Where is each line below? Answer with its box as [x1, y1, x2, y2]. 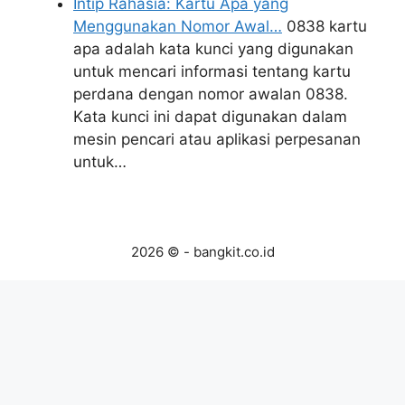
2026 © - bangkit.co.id [130, 242, 275, 260]
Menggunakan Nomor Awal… [73, 17, 282, 36]
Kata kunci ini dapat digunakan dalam [73, 108, 347, 127]
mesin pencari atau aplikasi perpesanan [73, 130, 361, 149]
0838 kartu [282, 17, 367, 36]
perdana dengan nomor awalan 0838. [73, 85, 348, 104]
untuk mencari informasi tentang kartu [73, 62, 351, 81]
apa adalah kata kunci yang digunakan [73, 40, 353, 59]
